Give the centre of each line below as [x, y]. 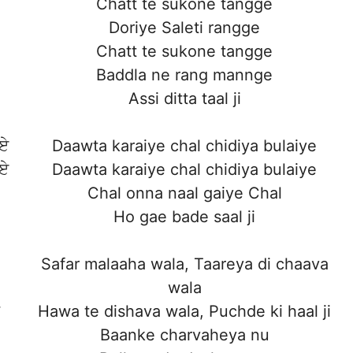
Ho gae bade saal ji [184, 217]
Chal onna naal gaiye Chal [184, 193]
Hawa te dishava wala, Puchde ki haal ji [184, 312]
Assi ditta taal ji [184, 99]
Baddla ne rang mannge [184, 75]
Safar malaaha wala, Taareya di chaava [184, 264]
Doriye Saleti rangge [184, 28]
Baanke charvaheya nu [184, 335]
